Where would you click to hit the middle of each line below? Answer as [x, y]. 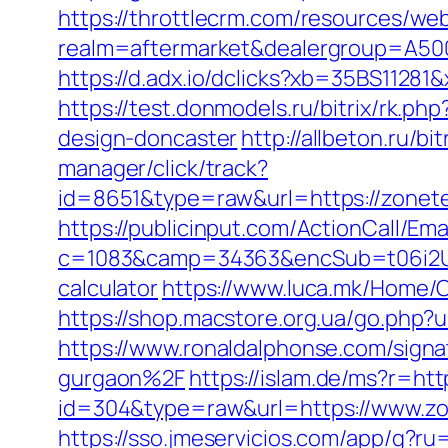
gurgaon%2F [122, 378]
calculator [108, 288]
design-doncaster [148, 138]
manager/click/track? [163, 168]
